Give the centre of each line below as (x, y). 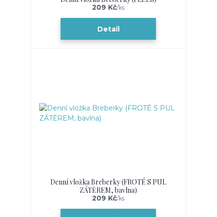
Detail (108, 29)
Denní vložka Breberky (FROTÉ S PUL (108, 182)
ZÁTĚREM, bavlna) (108, 190)
